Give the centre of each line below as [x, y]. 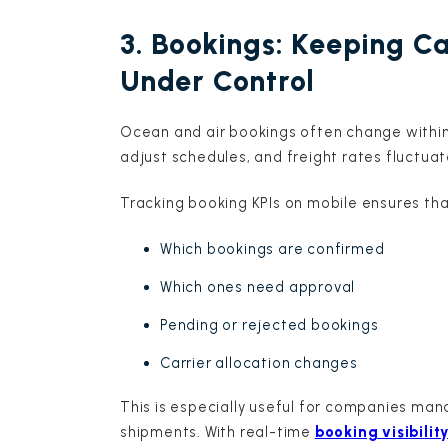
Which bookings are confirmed [272, 248]
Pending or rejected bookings [269, 324]
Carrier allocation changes [259, 362]
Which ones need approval [258, 286]
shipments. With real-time [217, 431]
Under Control [217, 80]
